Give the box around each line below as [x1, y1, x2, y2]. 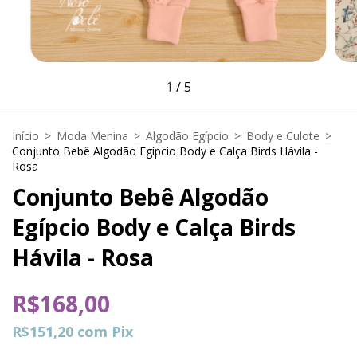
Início [12, 127, 39, 143]
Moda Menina [57, 127, 128, 143]
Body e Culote [246, 127, 320, 143]
